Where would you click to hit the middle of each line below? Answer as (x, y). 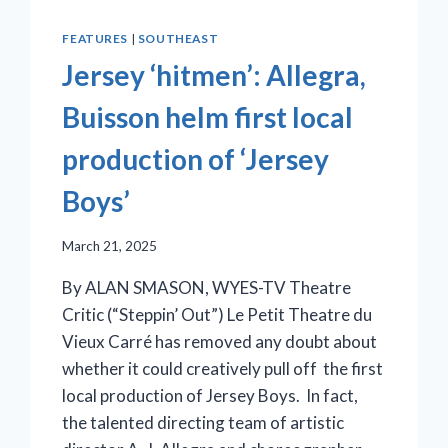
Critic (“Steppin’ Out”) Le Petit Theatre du (217, 314)
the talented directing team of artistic (203, 422)
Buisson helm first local (208, 117)
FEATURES (95, 39)
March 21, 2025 (110, 245)
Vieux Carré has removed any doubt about (220, 341)
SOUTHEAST (178, 39)
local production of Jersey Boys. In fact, (210, 395)
